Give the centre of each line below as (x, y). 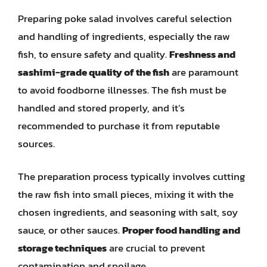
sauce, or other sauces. (70, 230)
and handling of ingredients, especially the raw (124, 36)
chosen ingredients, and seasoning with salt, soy (128, 212)
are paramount (204, 72)
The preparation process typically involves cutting (131, 176)
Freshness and (202, 54)
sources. (36, 143)
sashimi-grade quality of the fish (94, 72)
